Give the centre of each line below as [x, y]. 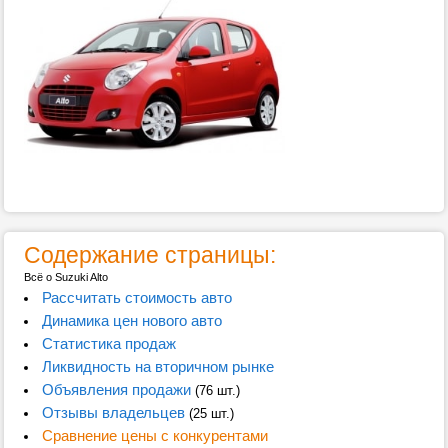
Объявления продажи [116, 389]
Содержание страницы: [150, 255]
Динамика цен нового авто [131, 320]
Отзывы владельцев [113, 412]
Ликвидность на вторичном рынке [157, 366]
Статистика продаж [108, 343]
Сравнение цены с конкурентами [154, 435]
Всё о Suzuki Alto [66, 277]
